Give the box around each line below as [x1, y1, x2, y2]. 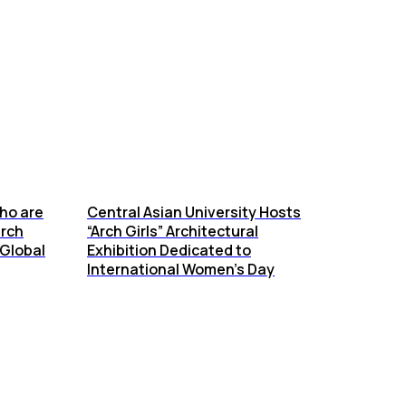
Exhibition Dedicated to [87, 240, 251, 260]
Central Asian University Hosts [87, 202, 301, 222]
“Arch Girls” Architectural [87, 221, 258, 241]
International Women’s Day [87, 259, 275, 279]
